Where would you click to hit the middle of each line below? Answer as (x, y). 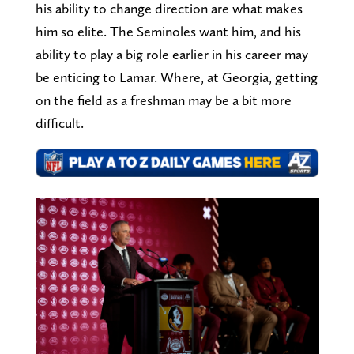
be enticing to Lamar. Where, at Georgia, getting (176, 77)
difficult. (59, 122)
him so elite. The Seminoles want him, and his (168, 31)
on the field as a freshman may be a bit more (163, 100)
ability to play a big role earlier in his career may (171, 54)
